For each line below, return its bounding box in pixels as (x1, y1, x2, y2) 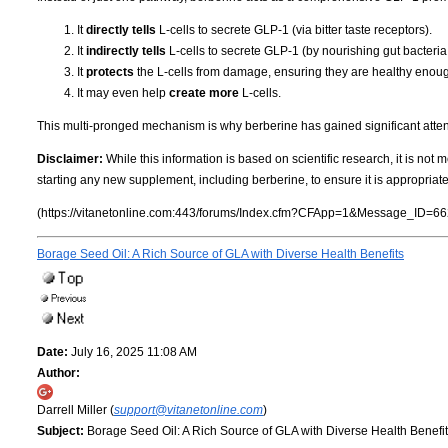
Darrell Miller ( (37, 402, 114, 417)
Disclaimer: (37, 151, 103, 166)
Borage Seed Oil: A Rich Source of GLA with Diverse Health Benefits (37, 246, 404, 261)
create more (169, 85, 239, 100)
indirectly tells (86, 43, 166, 58)
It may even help (77, 85, 169, 100)
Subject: (37, 423, 84, 438)
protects (86, 64, 134, 79)
